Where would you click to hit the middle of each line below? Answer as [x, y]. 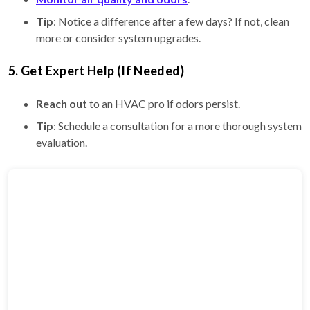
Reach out [62, 104]
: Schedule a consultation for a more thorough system [177, 126]
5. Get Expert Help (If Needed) [97, 71]
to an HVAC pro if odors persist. [164, 104]
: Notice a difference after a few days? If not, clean [171, 21]
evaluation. [62, 143]
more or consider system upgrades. [118, 38]
